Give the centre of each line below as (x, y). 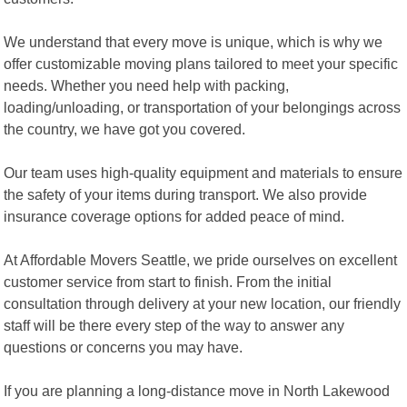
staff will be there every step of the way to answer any (174, 325)
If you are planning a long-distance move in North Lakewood (197, 390)
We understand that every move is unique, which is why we (194, 41)
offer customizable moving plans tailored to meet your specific (201, 63)
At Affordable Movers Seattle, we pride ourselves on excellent (201, 259)
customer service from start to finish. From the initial (168, 281)
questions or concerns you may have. (124, 347)
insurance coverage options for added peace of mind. (174, 216)
